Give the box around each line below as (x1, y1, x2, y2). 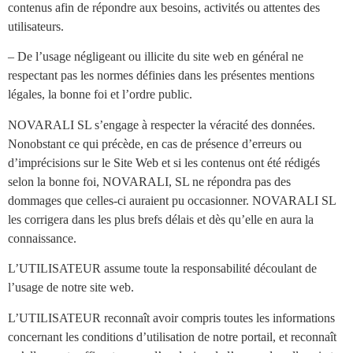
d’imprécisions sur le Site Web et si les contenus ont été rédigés (8, 155, 320, 169)
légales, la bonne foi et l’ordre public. (8, 87, 192, 102)
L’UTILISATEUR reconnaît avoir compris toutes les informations (8, 310, 335, 325)
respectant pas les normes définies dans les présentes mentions (8, 69, 314, 83)
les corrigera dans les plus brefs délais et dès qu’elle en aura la (8, 212, 314, 226)
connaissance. (8, 231, 76, 245)
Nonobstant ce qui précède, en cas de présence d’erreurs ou (8, 136, 302, 150)
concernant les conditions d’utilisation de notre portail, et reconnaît (8, 329, 336, 344)
